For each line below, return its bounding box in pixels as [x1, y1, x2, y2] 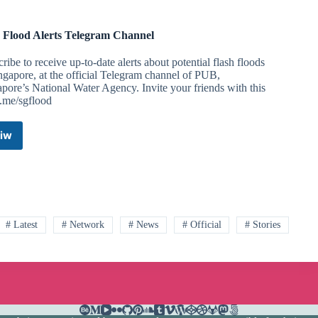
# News [128, 219, 158, 230]
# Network [62, 219, 104, 230]
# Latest [6, 219, 38, 230]
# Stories [245, 219, 281, 230]
